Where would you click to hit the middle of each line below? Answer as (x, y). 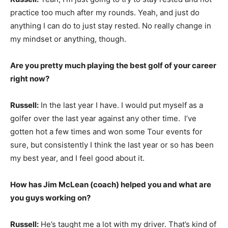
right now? (30, 79)
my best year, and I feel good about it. (77, 158)
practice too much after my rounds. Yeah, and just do (105, 12)
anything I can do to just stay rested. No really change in (111, 26)
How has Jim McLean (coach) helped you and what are (111, 184)
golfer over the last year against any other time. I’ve (103, 118)
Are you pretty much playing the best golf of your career (113, 65)
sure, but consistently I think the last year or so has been (112, 145)
